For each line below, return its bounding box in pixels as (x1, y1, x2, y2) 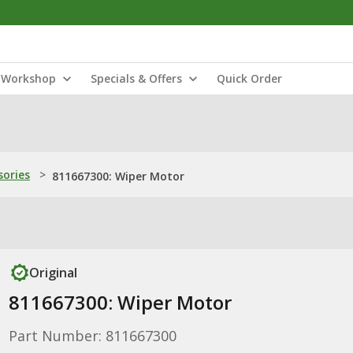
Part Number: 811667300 (8, 326, 176, 345)
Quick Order (217, 71, 282, 86)
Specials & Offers (91, 71, 182, 86)
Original (28, 264, 77, 281)
